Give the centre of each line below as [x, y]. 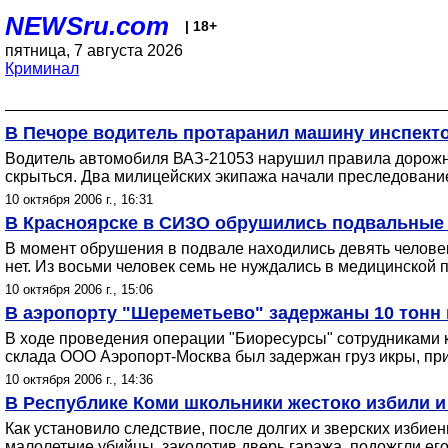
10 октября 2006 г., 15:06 [79, 289]
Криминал [42, 68]
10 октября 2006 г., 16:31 [79, 199]
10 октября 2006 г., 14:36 [79, 379]
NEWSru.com [87, 26]
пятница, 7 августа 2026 [94, 50]
